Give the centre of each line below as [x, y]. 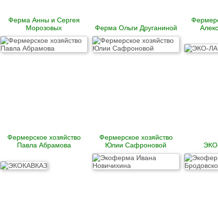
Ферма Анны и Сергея [44, 20]
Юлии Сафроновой [136, 145]
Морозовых [44, 27]
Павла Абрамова [44, 145]
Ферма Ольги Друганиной [136, 27]
